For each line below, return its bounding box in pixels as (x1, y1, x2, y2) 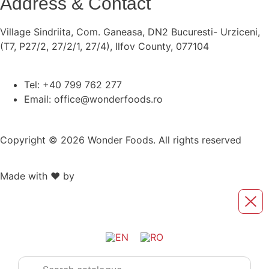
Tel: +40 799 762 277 (24, 79, 122, 91)
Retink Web (77, 170, 128, 182)
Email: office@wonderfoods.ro (24, 93, 163, 105)
